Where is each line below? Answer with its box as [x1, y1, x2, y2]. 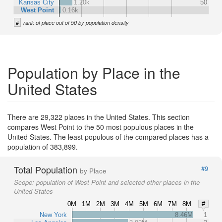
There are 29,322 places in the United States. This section [7, 111, 190, 122]
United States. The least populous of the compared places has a [7, 131, 209, 142]
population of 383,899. [7, 141, 78, 152]
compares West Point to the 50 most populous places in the [7, 121, 194, 132]
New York [40, 211, 67, 219]
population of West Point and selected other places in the [36, 177, 200, 187]
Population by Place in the [7, 61, 180, 83]
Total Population [14, 163, 80, 176]
